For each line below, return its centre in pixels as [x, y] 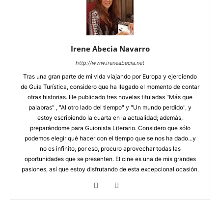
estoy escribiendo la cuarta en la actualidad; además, [110, 117]
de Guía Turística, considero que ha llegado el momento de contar [110, 86]
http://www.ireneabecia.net [110, 63]
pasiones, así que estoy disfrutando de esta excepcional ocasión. [110, 169]
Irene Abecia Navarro [110, 48]
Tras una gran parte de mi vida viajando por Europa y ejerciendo [110, 76]
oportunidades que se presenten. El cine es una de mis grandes [110, 159]
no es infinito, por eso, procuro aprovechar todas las [110, 148]
